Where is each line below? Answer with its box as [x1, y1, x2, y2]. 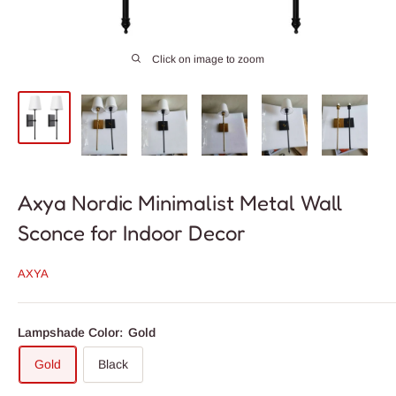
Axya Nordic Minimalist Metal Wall [18, 190, 342, 217]
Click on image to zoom [152, 53, 264, 65]
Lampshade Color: [18, 325, 126, 340]
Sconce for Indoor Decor [18, 220, 246, 247]
